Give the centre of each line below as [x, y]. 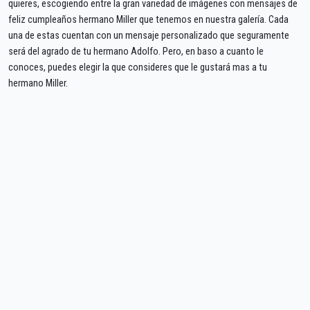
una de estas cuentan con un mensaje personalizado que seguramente [149, 35]
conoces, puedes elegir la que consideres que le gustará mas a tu [138, 67]
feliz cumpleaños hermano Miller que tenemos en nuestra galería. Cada [148, 19]
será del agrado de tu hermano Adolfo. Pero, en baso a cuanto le [136, 51]
